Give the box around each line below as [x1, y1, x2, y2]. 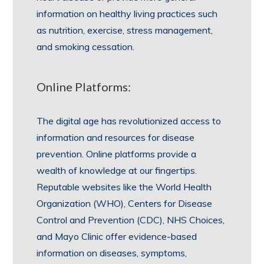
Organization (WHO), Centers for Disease [37, 197, 213, 209]
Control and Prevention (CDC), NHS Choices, [37, 214, 225, 226]
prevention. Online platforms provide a [37, 148, 197, 160]
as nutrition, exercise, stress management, [37, 24, 213, 36]
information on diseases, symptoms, [37, 247, 187, 259]
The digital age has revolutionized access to [37, 115, 222, 127]
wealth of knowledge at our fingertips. [37, 164, 197, 176]
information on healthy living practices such [37, 8, 218, 19]
